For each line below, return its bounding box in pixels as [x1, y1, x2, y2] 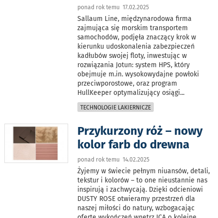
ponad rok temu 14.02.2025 [77, 156, 150, 163]
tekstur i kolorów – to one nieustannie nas [77, 176, 208, 184]
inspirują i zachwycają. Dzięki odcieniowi [77, 185, 203, 194]
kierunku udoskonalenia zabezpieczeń [77, 42, 195, 51]
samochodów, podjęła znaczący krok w [77, 33, 197, 41]
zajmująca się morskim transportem [77, 23, 188, 32]
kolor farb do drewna [77, 137, 190, 151]
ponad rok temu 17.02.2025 [77, 3, 149, 11]
